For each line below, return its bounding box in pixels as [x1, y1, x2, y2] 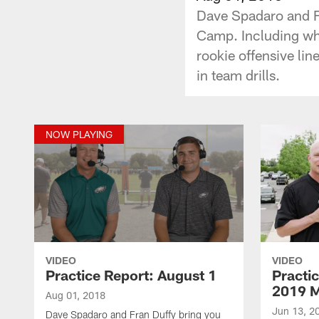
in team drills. [197, 66, 280, 83]
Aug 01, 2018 [46, 288, 105, 301]
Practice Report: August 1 [46, 266, 216, 283]
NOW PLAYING [46, 127, 113, 140]
